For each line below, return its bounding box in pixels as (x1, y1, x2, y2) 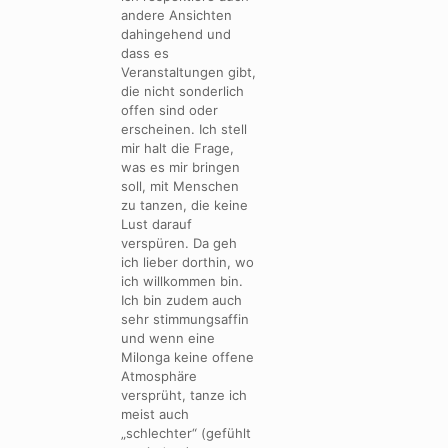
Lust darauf (121, 215, 192, 232)
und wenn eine (121, 329, 215, 346)
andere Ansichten (121, 6, 232, 23)
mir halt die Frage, (121, 139, 234, 156)
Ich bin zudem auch (121, 291, 242, 308)
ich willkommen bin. (121, 272, 243, 289)
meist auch (121, 405, 189, 422)
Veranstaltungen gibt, (121, 63, 256, 80)
